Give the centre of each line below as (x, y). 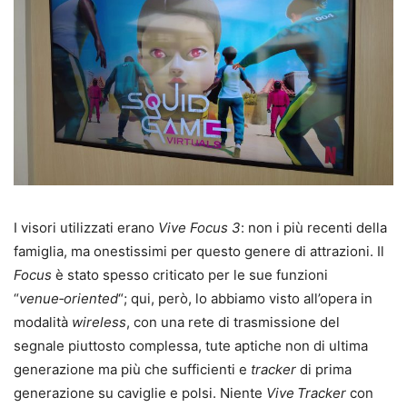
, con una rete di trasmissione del (233, 323)
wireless (99, 323)
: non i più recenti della (314, 228)
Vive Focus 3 (199, 228)
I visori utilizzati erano (86, 228)
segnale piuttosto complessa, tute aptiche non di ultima (191, 346)
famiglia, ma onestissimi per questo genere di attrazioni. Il (199, 252)
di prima (324, 370)
